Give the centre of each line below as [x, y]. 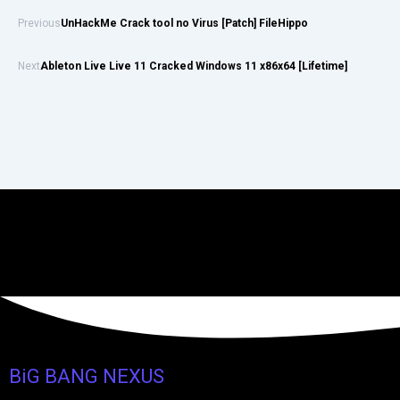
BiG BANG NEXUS [87, 376]
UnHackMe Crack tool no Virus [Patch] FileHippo [184, 23]
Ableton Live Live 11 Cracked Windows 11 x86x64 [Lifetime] [194, 66]
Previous [39, 23]
